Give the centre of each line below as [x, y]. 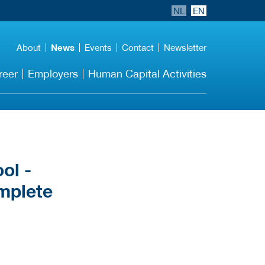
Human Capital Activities [147, 74]
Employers [53, 74]
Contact [138, 47]
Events [98, 47]
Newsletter [185, 47]
